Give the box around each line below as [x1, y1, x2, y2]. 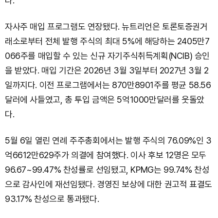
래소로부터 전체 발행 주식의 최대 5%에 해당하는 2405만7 [5, 36, 210, 46]
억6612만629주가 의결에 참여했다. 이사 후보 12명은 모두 [5, 150, 207, 160]
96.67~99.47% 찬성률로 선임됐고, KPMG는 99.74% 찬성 [5, 164, 210, 175]
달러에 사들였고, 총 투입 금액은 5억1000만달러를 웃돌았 [5, 94, 204, 105]
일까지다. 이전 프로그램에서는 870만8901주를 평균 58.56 [5, 80, 211, 90]
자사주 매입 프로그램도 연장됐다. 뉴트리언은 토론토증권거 [5, 21, 208, 32]
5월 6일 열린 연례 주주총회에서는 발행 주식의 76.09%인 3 [5, 135, 212, 145]
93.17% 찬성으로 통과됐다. [5, 194, 99, 204]
